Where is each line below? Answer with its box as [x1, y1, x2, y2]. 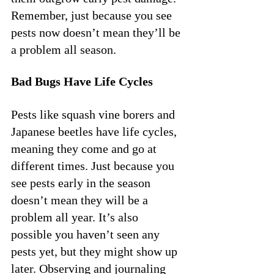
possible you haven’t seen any [11, 227, 163, 241]
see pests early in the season [11, 176, 154, 190]
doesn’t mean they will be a [11, 193, 151, 207]
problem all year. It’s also [11, 210, 141, 224]
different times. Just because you [11, 158, 177, 172]
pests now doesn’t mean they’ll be [11, 25, 183, 39]
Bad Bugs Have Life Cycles [11, 74, 153, 88]
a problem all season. [11, 42, 116, 56]
